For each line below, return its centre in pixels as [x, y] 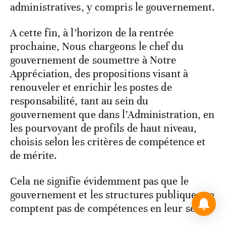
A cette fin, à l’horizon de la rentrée [92, 33]
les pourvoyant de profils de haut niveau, [104, 128]
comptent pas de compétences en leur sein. [109, 209]
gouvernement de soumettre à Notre [93, 60]
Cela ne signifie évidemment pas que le [99, 181]
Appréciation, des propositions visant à [99, 74]
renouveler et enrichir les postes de [91, 88]
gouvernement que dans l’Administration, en [112, 115]
